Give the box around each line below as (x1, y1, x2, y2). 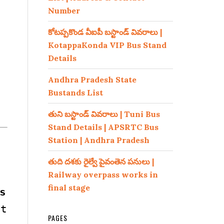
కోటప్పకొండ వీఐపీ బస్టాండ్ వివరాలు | (48, 27, 162, 37)
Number (48, 5, 80, 15)
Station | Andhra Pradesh (48, 135, 149, 145)
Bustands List (48, 87, 103, 97)
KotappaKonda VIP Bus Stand (48, 40, 166, 50)
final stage (48, 182, 90, 192)
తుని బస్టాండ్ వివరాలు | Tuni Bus (48, 109, 160, 119)
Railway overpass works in (48, 169, 158, 179)
